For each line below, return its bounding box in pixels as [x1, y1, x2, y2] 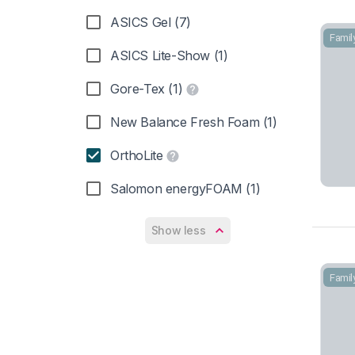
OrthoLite [110, 147, 163, 164]
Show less [151, 223, 206, 238]
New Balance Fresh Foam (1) [110, 114, 277, 131]
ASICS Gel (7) [110, 14, 191, 31]
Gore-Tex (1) [110, 81, 183, 97]
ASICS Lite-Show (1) [110, 48, 228, 64]
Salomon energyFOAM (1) [110, 181, 261, 197]
